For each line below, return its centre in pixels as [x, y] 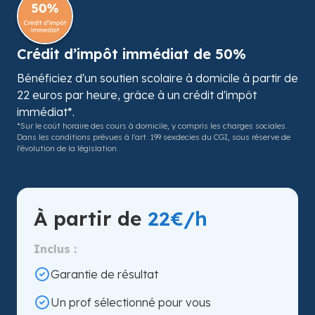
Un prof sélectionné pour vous [131, 302]
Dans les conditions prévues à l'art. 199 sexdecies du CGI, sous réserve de [154, 137]
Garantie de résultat [104, 274]
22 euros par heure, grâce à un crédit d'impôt [137, 95]
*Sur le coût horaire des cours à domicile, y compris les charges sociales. [152, 126]
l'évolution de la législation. [68, 148]
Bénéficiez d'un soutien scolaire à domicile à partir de [157, 78]
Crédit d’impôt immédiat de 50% [131, 53]
